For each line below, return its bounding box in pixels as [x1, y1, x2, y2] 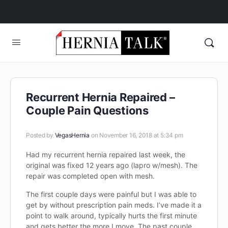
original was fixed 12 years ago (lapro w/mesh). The [26, 161, 197, 169]
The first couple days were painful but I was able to [26, 190, 196, 198]
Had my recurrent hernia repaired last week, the [26, 150, 185, 159]
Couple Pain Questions [26, 104, 149, 117]
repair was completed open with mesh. [26, 172, 155, 180]
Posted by [26, 131, 55, 139]
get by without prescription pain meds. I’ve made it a [26, 201, 202, 209]
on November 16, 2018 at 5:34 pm [91, 131, 183, 139]
